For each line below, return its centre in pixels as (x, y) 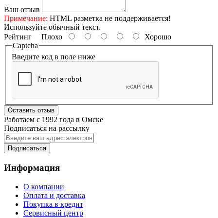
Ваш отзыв (22, 9)
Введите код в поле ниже (54, 57)
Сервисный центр (53, 213)
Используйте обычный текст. (52, 27)
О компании (44, 186)
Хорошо (156, 36)
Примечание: (26, 18)
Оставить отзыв (31, 110)
